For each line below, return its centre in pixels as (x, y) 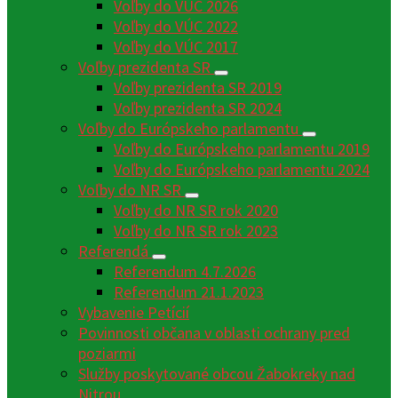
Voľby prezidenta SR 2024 (198, 108)
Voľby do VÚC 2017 (176, 47)
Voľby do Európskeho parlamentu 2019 (242, 149)
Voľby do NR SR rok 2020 (196, 211)
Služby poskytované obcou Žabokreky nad (217, 374)
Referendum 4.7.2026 (185, 272)
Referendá (115, 251)
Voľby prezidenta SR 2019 (198, 88)
